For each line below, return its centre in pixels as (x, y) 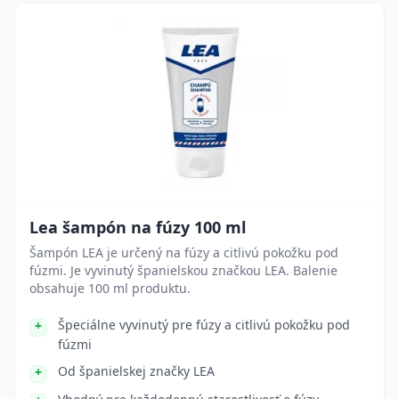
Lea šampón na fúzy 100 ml (138, 227)
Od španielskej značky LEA (136, 371)
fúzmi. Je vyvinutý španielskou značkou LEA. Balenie (183, 270)
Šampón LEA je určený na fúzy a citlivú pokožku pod (184, 252)
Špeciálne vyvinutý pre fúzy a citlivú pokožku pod (204, 325)
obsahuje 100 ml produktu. (110, 288)
